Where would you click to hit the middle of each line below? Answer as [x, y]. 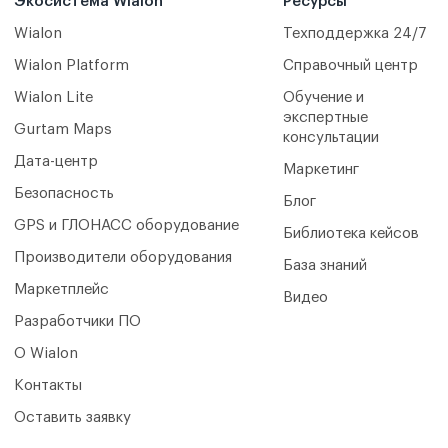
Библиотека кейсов [350, 233]
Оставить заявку [72, 417]
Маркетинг [320, 169]
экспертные [325, 117]
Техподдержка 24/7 [354, 33]
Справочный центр [350, 65]
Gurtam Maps [63, 129]
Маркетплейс [61, 289]
